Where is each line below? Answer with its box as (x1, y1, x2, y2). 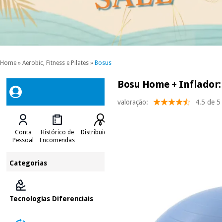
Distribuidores (81, 128, 120, 136)
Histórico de (41, 128, 74, 136)
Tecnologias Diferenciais (9, 194, 93, 203)
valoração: (117, 98, 149, 106)
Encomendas (40, 136, 75, 144)
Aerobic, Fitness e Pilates (22, 59, 89, 67)
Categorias (9, 159, 48, 167)
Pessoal (12, 136, 34, 144)
